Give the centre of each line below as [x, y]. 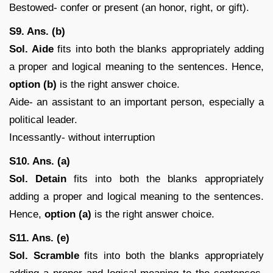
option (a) [69, 214]
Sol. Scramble [47, 255]
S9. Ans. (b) [37, 31]
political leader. [43, 119]
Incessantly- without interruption [82, 137]
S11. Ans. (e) [39, 238]
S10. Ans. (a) [40, 161]
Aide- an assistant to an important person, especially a [136, 102]
